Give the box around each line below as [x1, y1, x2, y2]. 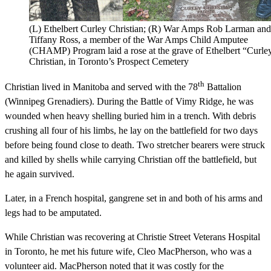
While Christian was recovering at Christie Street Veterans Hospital [5, 232, 260, 243]
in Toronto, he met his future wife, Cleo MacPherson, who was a [5, 246, 252, 257]
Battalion [204, 82, 241, 93]
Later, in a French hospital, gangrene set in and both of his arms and [5, 193, 263, 204]
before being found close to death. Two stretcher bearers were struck [5, 140, 265, 151]
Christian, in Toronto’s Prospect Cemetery [29, 56, 189, 67]
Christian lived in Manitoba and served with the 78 [5, 82, 198, 93]
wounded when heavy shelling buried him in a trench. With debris [5, 111, 256, 122]
